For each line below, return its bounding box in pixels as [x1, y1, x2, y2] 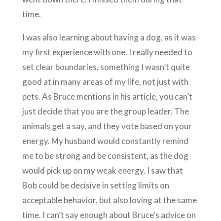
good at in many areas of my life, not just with [22, 76, 188, 87]
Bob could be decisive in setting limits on [22, 180, 169, 191]
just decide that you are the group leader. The [22, 106, 189, 117]
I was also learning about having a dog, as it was [22, 32, 196, 43]
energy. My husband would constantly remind [22, 136, 188, 147]
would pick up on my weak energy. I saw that [22, 165, 183, 176]
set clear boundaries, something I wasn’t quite [22, 62, 190, 73]
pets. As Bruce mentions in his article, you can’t [22, 91, 192, 102]
